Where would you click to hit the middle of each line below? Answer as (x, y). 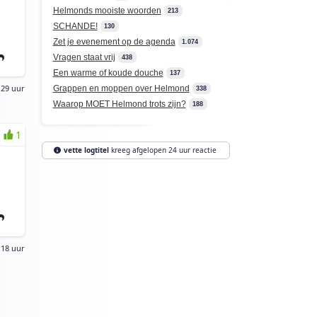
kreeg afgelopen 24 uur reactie (162, 150)
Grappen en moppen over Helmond (121, 88)
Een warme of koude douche (108, 73)
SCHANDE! (75, 26)
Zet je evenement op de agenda (114, 42)
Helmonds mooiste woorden (107, 11)
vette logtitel (86, 150)
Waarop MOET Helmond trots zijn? (119, 104)
